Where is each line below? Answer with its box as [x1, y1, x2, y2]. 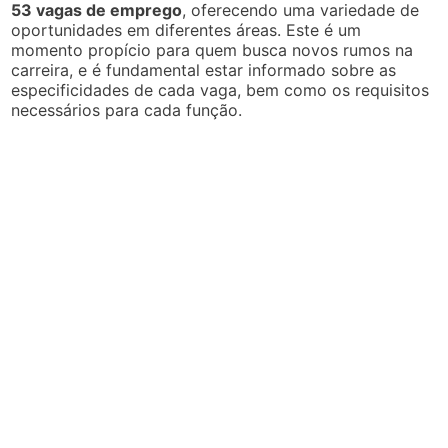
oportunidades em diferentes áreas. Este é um [11, 19, 362, 40]
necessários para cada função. [11, 99, 243, 120]
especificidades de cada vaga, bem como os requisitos [11, 79, 430, 100]
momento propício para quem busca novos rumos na [11, 39, 414, 60]
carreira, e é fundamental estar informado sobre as [11, 59, 397, 80]
